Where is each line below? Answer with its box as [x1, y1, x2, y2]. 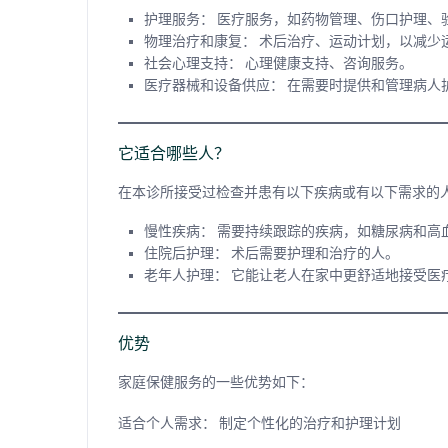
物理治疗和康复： [144, 33, 256, 50]
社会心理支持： [144, 55, 242, 72]
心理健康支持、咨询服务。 [242, 55, 413, 72]
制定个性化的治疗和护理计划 [216, 415, 401, 432]
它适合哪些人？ [118, 144, 230, 164]
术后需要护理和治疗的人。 [228, 245, 399, 262]
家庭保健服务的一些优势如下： [118, 374, 314, 391]
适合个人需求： [118, 415, 216, 432]
